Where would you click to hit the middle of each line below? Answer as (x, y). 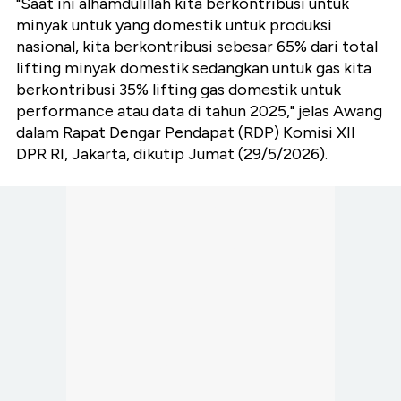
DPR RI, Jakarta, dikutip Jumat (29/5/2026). (172, 154)
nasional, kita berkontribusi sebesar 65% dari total (197, 47)
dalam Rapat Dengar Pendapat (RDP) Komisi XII (186, 133)
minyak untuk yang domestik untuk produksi (174, 26)
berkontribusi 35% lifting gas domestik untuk (179, 90)
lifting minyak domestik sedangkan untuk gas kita (194, 68)
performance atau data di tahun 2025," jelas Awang (199, 111)
